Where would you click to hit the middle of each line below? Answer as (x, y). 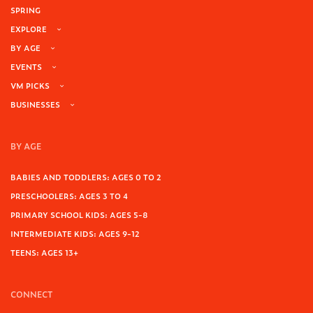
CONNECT (31, 294)
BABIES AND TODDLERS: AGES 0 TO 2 (86, 177)
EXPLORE (29, 29)
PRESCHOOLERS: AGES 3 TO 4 (69, 196)
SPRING (26, 10)
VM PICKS (30, 86)
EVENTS (26, 67)
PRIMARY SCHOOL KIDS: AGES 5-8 (79, 215)
